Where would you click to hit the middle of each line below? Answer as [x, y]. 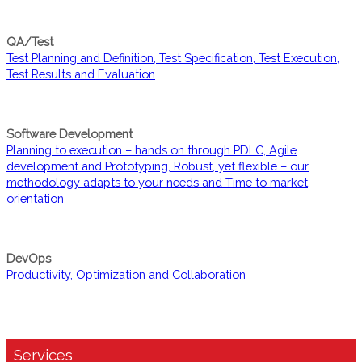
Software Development [69, 133]
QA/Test [30, 41]
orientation [35, 198]
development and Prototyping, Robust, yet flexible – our [158, 166]
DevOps [29, 258]
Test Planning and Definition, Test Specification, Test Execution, [173, 57]
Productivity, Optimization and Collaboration [126, 274]
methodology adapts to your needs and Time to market [157, 182]
